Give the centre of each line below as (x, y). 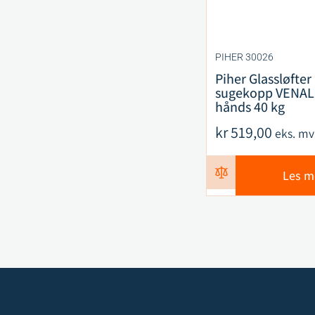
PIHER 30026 (244, 57)
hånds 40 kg (250, 107)
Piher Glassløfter (263, 79)
